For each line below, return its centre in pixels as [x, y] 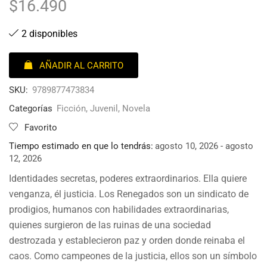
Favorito [41, 127]
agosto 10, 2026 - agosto [204, 146]
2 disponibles [49, 33]
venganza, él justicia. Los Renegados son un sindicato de [129, 194]
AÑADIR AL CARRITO [81, 65]
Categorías [31, 108]
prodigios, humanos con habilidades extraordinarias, [119, 209]
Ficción [71, 108]
